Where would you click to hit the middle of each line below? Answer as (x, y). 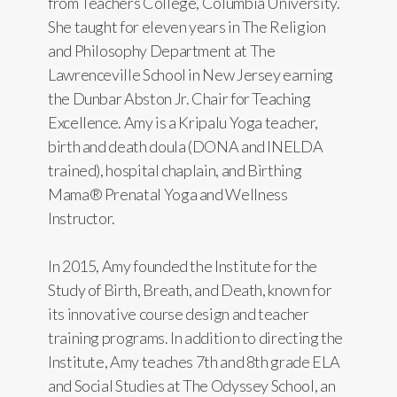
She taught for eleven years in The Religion (187, 27)
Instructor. (82, 218)
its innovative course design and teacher (179, 314)
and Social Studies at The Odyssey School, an (192, 385)
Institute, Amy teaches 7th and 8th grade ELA (194, 362)
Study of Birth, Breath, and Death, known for (190, 290)
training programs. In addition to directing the (196, 338)
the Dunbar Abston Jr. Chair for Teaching (179, 98)
